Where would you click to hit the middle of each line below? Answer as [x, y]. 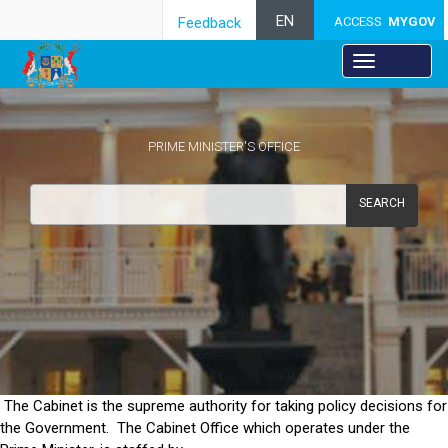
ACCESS [360, 21]
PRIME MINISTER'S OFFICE [224, 146]
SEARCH [382, 203]
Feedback [209, 23]
